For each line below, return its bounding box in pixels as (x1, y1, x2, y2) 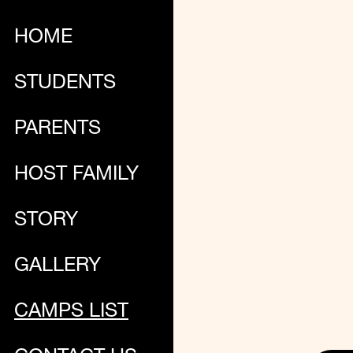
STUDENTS (14, 74, 116, 94)
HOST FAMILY (14, 165, 139, 185)
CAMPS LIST (14, 303, 128, 322)
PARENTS (14, 120, 101, 139)
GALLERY (14, 257, 101, 277)
